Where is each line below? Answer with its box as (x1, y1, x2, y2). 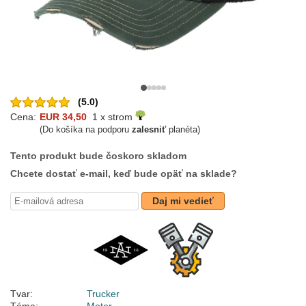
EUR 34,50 (40, 111, 87, 123)
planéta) (166, 124, 200, 135)
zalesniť (132, 124, 166, 135)
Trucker (87, 288, 120, 300)
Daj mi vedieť (152, 195, 214, 207)
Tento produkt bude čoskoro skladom (10, 150, 186, 162)
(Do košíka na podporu (40, 124, 132, 135)
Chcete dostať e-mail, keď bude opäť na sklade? (10, 168, 237, 180)
